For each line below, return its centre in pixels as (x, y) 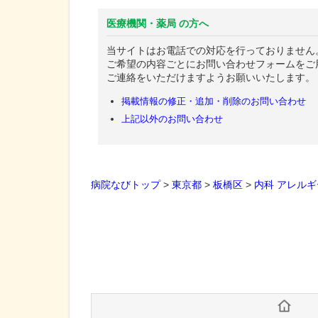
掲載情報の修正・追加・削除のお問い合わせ (214, 101)
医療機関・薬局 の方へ (158, 23)
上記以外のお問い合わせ (172, 119)
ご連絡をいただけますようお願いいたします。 (211, 77)
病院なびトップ (126, 185)
